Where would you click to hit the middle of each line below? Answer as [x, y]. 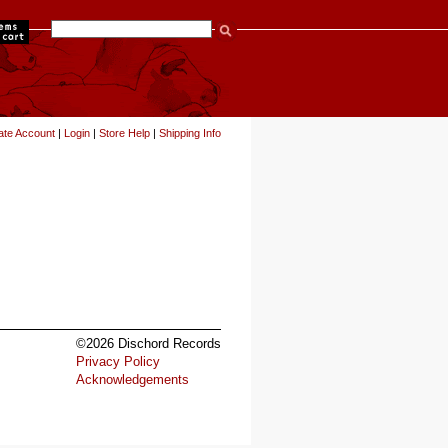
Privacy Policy [118, 361]
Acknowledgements [132, 379]
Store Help [124, 133]
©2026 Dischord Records [148, 343]
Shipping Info [190, 133]
